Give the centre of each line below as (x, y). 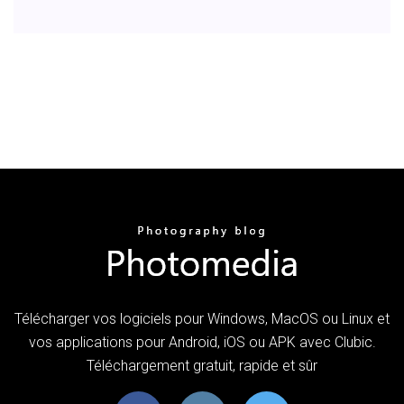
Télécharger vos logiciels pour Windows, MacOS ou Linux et (202, 318)
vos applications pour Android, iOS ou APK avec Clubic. (202, 342)
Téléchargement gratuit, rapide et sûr (202, 365)
